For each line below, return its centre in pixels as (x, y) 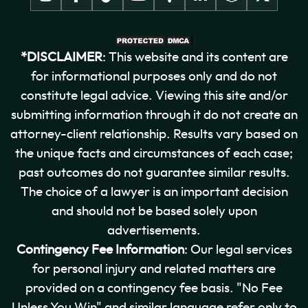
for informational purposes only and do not (154, 76)
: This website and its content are (195, 57)
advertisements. (154, 230)
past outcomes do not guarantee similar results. (154, 173)
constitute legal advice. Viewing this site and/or (154, 96)
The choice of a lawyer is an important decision (154, 192)
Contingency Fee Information (100, 250)
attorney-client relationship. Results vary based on (154, 134)
